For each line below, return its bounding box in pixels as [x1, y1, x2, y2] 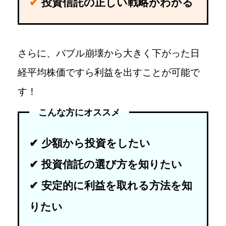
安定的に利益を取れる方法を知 [41, 180, 193, 192]
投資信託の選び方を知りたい [41, 158, 183, 171]
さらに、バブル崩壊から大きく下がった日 [18, 48, 200, 59]
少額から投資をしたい [41, 137, 151, 149]
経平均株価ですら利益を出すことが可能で [18, 67, 200, 78]
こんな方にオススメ [29, 107, 130, 118]
